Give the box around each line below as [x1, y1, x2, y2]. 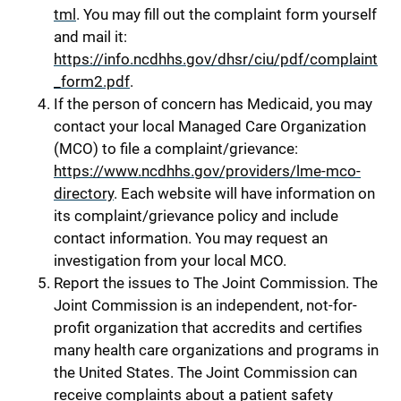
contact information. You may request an [54, 228, 328, 247]
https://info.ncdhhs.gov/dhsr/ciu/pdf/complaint [54, 49, 378, 68]
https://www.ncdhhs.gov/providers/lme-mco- [54, 161, 361, 180]
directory [54, 183, 114, 202]
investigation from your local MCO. [54, 251, 286, 269]
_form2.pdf [54, 72, 130, 90]
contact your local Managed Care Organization [54, 116, 366, 135]
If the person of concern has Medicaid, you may [54, 94, 372, 113]
